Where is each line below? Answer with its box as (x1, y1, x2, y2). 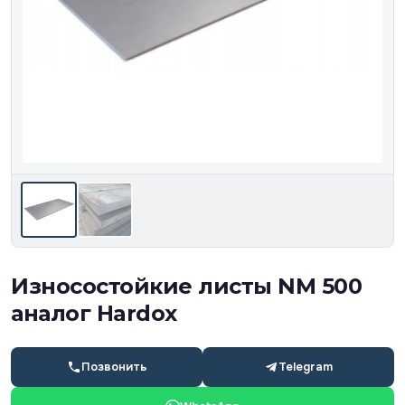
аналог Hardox (11, 299, 177, 326)
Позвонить (80, 359, 147, 375)
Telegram (278, 359, 333, 375)
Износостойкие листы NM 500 (11, 272, 362, 299)
